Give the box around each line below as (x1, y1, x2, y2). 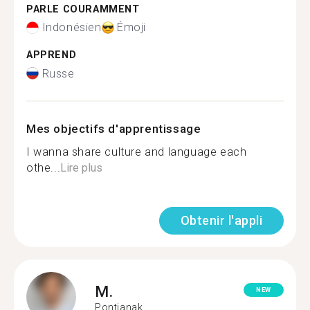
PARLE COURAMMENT (26, 3, 140, 15)
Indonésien (42, 21, 102, 34)
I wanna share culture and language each (26, 145, 247, 158)
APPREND (26, 49, 77, 61)
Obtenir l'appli (180, 212, 262, 228)
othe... (26, 161, 61, 174)
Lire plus (60, 161, 103, 174)
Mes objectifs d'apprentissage (26, 121, 201, 136)
